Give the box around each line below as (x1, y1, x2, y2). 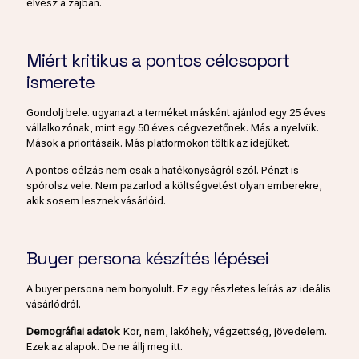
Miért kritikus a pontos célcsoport (26, 48, 289, 71)
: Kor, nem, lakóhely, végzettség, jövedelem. (119, 325, 327, 337)
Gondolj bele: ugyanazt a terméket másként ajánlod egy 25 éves (26, 106, 326, 119)
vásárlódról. (26, 297, 81, 310)
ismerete (26, 70, 95, 93)
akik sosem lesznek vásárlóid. (26, 194, 166, 207)
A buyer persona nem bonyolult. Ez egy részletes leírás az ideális (26, 282, 331, 295)
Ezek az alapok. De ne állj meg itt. (26, 340, 183, 353)
